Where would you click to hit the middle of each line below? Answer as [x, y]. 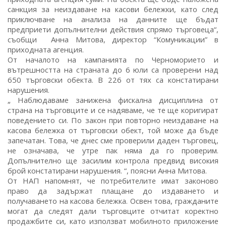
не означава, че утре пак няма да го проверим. [113, 150]
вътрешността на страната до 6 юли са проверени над [113, 69]
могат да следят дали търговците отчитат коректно [113, 211]
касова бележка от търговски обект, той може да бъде [113, 130]
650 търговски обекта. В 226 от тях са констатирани [113, 79]
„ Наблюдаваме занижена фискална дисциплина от [113, 100]
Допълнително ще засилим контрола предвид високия [113, 160]
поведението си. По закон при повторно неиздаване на [113, 120]
